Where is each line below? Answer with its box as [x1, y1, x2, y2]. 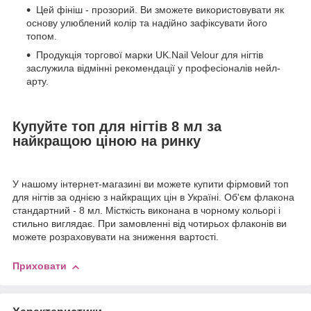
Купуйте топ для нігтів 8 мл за [12, 118, 221, 134]
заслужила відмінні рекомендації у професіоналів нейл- [26, 62, 280, 74]
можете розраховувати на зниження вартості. [12, 231, 219, 243]
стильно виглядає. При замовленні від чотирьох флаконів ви [12, 218, 287, 230]
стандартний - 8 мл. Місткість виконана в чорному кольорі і [12, 205, 280, 217]
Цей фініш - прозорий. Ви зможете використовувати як [36, 4, 284, 16]
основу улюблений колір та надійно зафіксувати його [26, 17, 267, 29]
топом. [26, 31, 57, 42]
